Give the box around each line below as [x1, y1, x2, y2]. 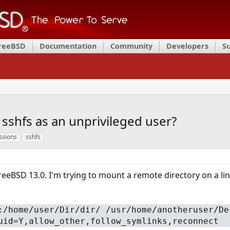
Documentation [40, 41, 97, 51]
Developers [166, 41, 208, 51]
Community [110, 41, 152, 51]
